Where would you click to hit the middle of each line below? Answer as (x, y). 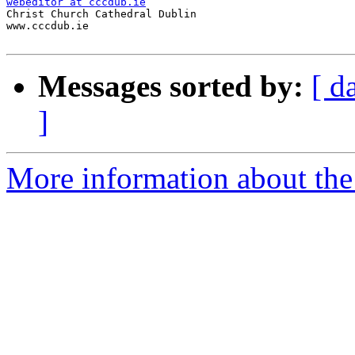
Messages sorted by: (171, 86)
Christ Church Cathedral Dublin (101, 14)
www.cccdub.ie (48, 26)
